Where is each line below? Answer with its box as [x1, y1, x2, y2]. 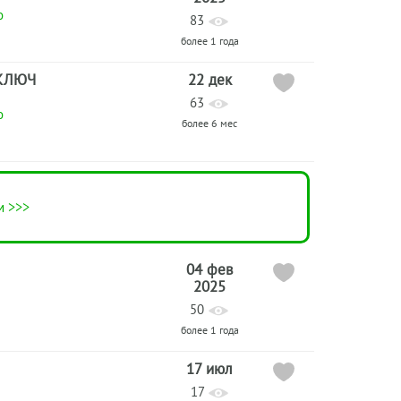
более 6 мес [182, 116, 237, 130]
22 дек [187, 70, 232, 90]
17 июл [186, 359, 233, 379]
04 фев [186, 260, 233, 279]
